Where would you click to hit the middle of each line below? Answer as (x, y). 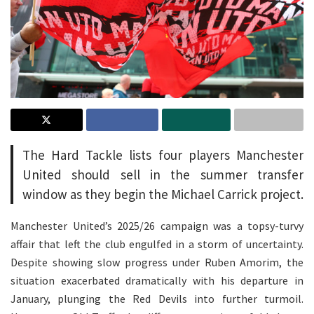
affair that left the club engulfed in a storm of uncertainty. (157, 244)
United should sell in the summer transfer (163, 174)
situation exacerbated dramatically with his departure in (157, 281)
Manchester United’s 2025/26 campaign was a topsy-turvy (157, 226)
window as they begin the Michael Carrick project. (163, 194)
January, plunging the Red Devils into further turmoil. (157, 299)
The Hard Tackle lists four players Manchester (163, 155)
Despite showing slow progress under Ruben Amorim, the (157, 262)
